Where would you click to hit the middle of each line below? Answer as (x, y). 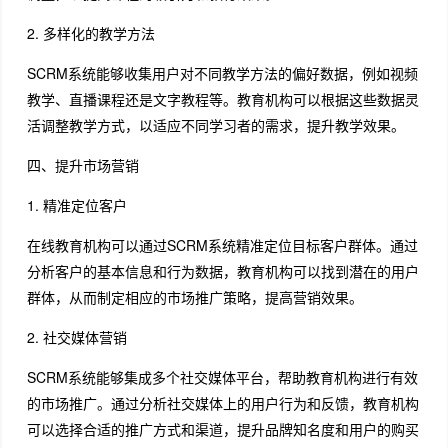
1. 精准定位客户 (76, 205)
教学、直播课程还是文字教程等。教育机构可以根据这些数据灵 (222, 99)
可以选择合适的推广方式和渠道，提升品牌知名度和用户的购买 (222, 429)
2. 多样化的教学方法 (90, 33)
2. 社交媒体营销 (76, 337)
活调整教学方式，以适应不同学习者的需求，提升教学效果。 (215, 125)
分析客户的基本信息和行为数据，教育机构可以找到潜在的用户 (222, 271)
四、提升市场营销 (82, 165)
